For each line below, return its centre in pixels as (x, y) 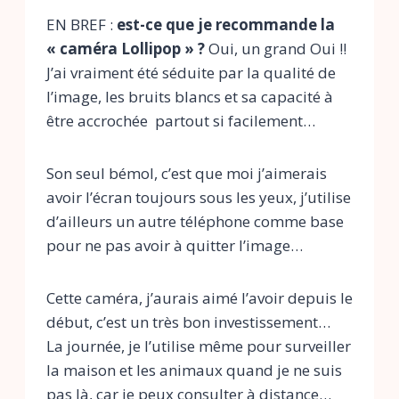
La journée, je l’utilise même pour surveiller (199, 346)
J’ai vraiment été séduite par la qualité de (191, 73)
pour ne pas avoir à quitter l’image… (175, 246)
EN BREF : (81, 25)
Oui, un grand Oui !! (276, 49)
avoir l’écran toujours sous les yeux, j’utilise (199, 198)
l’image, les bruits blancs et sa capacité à (190, 97)
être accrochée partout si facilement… (181, 121)
